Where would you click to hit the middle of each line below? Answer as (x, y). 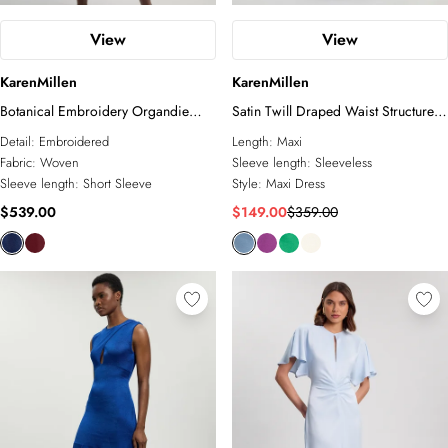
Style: (249, 183)
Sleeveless (343, 162)
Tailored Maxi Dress (291, 132)
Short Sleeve (117, 183)
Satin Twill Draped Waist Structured (337, 111)
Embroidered (74, 141)
